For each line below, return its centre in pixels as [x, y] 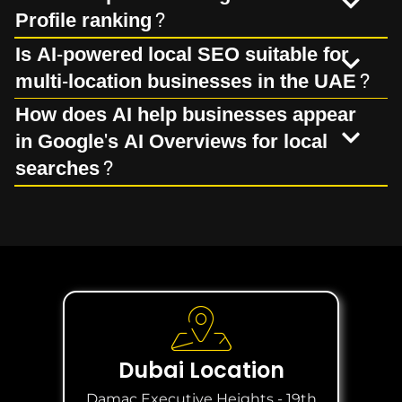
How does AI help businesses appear [186, 115]
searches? [65, 169]
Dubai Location [201, 370]
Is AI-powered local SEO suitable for [182, 54]
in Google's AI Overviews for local [171, 142]
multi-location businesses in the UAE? [193, 81]
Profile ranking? [91, 21]
